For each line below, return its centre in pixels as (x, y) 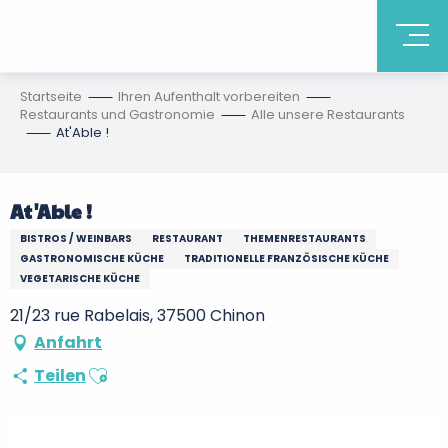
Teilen (60, 375)
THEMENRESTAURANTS (304, 238)
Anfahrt (68, 342)
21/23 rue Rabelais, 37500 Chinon (137, 315)
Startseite (51, 96)
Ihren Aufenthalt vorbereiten (209, 96)
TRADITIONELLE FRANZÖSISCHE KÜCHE (286, 258)
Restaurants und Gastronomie (117, 114)
